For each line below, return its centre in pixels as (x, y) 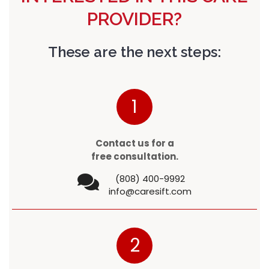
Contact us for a (134, 144)
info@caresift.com (150, 192)
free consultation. (134, 157)
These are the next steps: (134, 52)
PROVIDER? (134, 19)
